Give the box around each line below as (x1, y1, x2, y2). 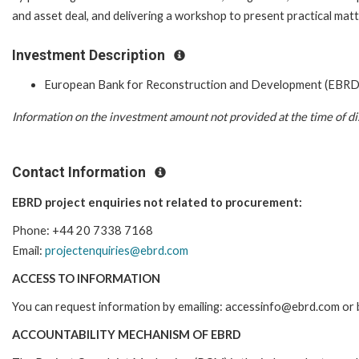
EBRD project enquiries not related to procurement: (12, 195, 302, 209)
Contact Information (12, 163, 149, 180)
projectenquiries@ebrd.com (45, 243, 188, 257)
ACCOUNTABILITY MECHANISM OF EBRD (12, 327, 241, 341)
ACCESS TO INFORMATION (12, 271, 160, 285)
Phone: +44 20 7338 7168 (12, 223, 153, 237)
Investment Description (12, 46, 168, 63)
